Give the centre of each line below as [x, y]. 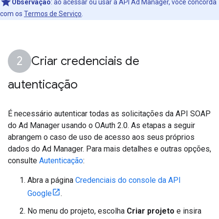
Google [40, 193]
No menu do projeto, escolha [77, 211]
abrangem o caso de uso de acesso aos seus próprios [101, 137]
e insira [188, 211]
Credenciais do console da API [128, 180]
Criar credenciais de [85, 61]
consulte [23, 161]
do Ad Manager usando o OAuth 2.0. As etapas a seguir [101, 125]
